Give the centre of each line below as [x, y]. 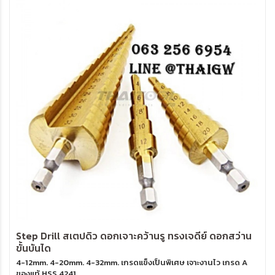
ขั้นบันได [33, 248]
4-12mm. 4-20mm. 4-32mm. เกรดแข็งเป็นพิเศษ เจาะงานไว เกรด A [132, 262]
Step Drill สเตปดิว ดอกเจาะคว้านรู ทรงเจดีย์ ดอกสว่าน [134, 235]
